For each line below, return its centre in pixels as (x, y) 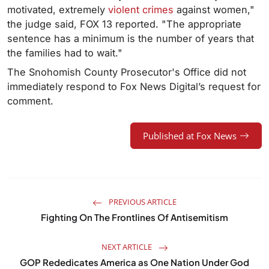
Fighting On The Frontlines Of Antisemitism (134, 217)
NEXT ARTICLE (127, 247)
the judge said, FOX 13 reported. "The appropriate (124, 24)
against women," (214, 10)
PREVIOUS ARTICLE (142, 202)
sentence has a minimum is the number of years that (131, 39)
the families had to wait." (65, 53)
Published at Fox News (190, 136)
